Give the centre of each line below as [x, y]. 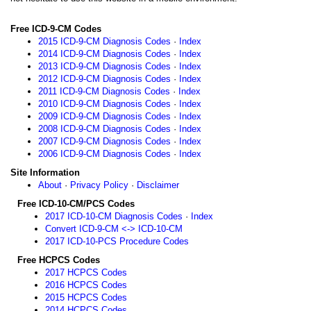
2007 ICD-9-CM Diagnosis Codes [104, 141]
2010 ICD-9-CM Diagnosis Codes [104, 104]
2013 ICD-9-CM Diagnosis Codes [104, 66]
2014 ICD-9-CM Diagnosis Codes [104, 54]
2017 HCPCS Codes [86, 272]
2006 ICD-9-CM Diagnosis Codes [104, 154]
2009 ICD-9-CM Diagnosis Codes [104, 116]
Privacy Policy [99, 185]
